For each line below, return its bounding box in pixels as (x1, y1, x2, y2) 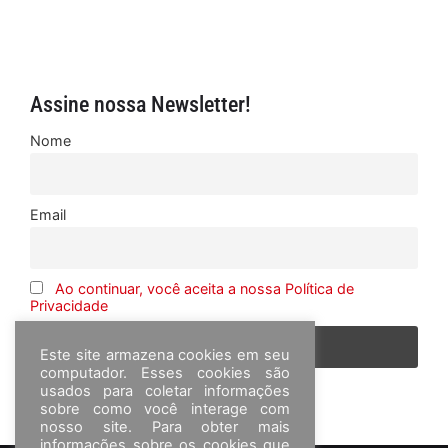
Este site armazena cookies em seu (40, 346, 290, 364)
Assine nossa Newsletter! (30, 92, 251, 118)
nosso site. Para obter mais (40, 418, 290, 436)
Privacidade (30, 297, 108, 315)
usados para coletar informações (40, 382, 290, 400)
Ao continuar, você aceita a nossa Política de (55, 280, 354, 298)
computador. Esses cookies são (40, 364, 290, 382)
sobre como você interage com (40, 400, 290, 418)
